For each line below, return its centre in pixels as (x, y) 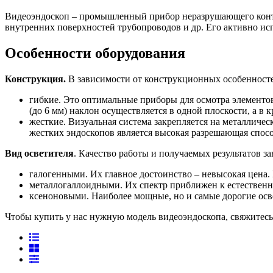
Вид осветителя (39, 154)
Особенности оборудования (95, 53)
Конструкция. (37, 79)
